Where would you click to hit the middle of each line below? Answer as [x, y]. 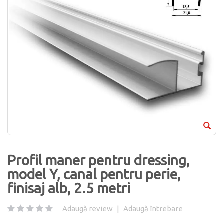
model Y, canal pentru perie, [94, 174]
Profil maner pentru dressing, [99, 160]
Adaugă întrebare [153, 208]
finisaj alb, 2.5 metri [69, 188]
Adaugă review [88, 208]
